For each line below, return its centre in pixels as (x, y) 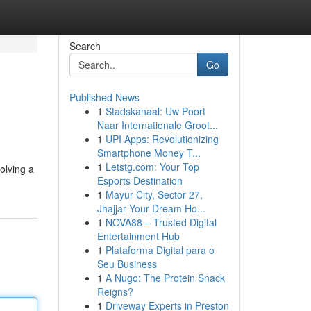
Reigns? (115, 292)
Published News (104, 97)
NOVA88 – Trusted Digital (161, 222)
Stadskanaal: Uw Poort (155, 111)
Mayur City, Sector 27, (154, 194)
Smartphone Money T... (149, 153)
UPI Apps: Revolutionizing (162, 139)
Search (85, 46)
